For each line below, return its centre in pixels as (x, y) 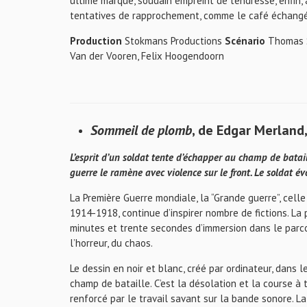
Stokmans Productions (173, 41)
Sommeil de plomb (141, 130)
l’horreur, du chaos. (111, 243)
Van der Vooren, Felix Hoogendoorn (147, 56)
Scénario (246, 41)
